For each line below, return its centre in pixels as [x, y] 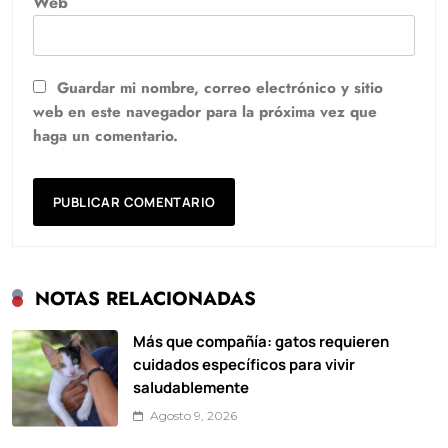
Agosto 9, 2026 [193, 415]
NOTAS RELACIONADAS [145, 298]
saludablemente [191, 386]
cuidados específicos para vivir [244, 363]
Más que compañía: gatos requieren [261, 340]
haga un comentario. [105, 135]
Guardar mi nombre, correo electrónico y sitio [220, 87]
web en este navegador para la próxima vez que [205, 111]
